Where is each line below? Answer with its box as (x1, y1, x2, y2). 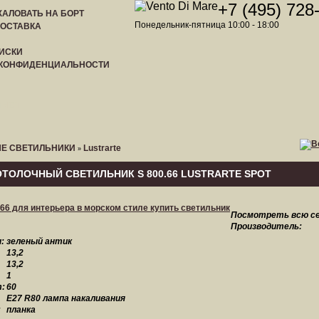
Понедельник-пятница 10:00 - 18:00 (135, 20, 279, 30)
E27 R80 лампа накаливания (6, 293, 125, 303)
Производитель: (231, 221, 302, 231)
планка (6, 305, 36, 315)
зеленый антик (6, 236, 72, 246)
